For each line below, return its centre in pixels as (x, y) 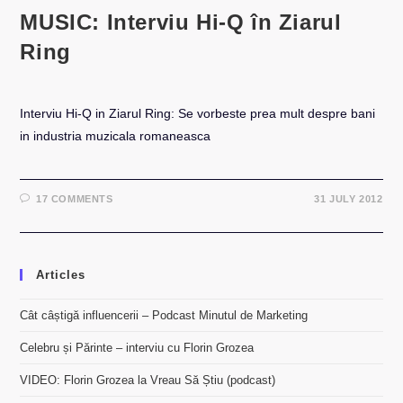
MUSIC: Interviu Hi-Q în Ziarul (181, 22)
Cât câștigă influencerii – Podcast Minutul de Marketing (164, 315)
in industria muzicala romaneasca (116, 136)
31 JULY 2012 (349, 199)
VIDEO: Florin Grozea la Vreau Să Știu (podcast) (148, 380)
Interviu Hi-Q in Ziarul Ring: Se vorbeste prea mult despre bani (198, 113)
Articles (61, 275)
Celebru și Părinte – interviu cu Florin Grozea (137, 348)
